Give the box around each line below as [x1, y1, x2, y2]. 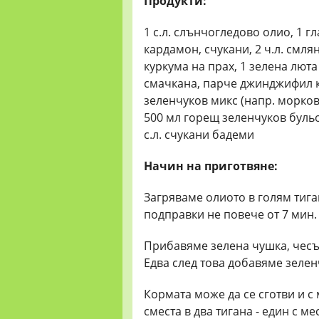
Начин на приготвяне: [144, 158, 278, 174]
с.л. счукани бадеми [144, 127, 254, 142]
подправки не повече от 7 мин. [144, 206, 317, 222]
